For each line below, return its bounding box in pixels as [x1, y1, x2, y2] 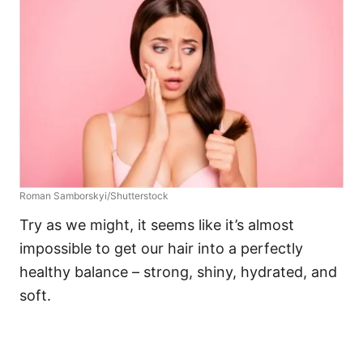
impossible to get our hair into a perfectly [19, 240, 303, 258]
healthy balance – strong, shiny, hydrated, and [19, 263, 337, 281]
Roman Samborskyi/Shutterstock [19, 190, 169, 203]
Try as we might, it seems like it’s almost [19, 216, 294, 234]
